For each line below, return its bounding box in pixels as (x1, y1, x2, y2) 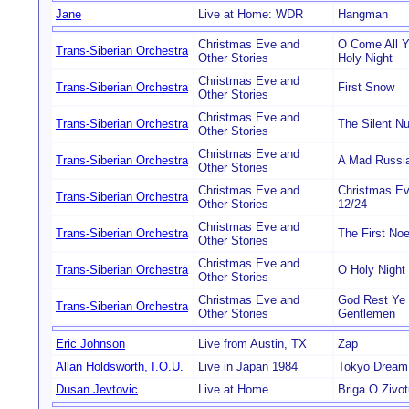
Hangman (338, 7, 388, 21)
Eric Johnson (56, 337, 125, 351)
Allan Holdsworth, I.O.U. (56, 360, 184, 373)
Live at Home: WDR (198, 7, 303, 21)
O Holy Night (338, 263, 405, 277)
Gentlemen (338, 307, 395, 320)
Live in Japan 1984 (198, 360, 298, 373)
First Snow (338, 80, 394, 94)
